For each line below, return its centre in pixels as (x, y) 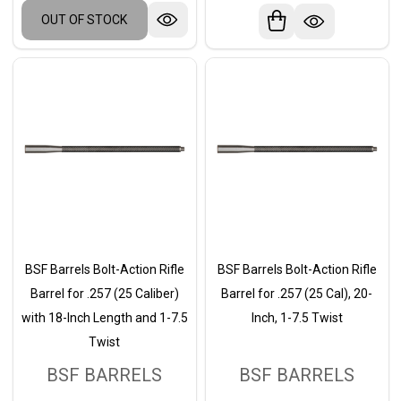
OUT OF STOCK (84, 19)
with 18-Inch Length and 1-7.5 (104, 318)
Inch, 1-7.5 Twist (297, 318)
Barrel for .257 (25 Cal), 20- (297, 294)
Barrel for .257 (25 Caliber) (104, 294)
